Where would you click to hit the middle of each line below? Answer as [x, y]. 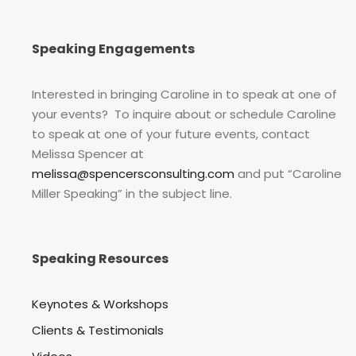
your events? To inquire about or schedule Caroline [184, 114]
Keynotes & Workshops [100, 304]
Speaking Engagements [113, 49]
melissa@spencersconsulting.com [133, 174]
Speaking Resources [100, 259]
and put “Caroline [288, 174]
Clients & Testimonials [98, 331]
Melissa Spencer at [88, 154]
